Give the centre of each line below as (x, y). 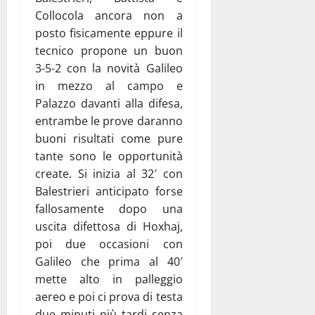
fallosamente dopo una (109, 208)
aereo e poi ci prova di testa (109, 296)
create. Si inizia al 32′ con (109, 173)
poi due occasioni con (109, 244)
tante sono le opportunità (109, 156)
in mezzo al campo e (109, 85)
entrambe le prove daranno (109, 121)
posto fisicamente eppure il (109, 33)
